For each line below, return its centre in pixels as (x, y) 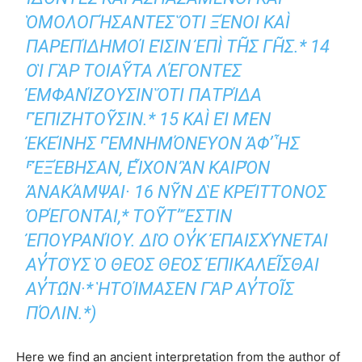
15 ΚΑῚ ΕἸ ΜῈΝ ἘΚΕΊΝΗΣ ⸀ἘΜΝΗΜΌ (149, 120)
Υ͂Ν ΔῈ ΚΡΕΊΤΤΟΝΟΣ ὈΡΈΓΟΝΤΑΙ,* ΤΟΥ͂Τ (177, 192)
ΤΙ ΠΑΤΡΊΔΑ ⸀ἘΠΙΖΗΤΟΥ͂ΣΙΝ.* (144, 95)
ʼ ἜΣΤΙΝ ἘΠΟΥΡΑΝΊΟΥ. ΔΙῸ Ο (129, 217)
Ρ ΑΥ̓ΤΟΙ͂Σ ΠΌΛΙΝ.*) (105, 289)
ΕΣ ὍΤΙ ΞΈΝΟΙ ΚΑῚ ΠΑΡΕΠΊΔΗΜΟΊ (158, 23)
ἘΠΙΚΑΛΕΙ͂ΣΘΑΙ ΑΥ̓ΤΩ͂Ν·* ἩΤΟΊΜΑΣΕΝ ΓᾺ (173, 265)
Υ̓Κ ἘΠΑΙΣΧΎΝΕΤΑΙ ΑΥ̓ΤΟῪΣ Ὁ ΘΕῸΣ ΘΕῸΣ (177, 241)
